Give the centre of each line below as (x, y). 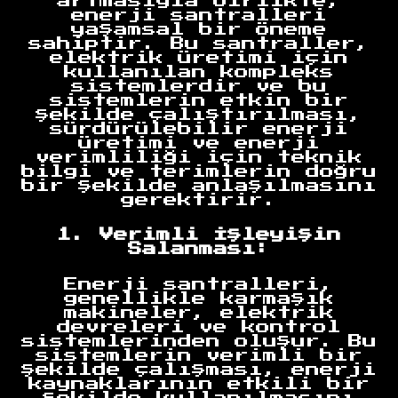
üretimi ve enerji (199, 143)
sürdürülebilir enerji (199, 129)
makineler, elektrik (199, 312)
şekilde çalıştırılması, (199, 115)
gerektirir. (199, 200)
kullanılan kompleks (199, 72)
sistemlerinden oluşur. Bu (199, 341)
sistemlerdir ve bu (199, 87)
